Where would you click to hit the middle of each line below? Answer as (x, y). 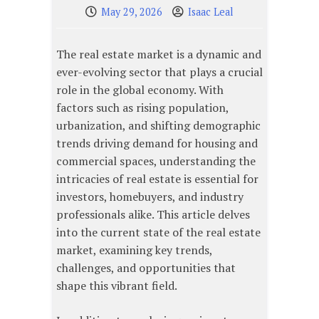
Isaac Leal (211, 12)
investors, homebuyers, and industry (150, 197)
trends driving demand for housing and (157, 143)
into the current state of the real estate (158, 232)
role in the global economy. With (140, 90)
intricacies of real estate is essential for (157, 179)
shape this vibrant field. (117, 286)
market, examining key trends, (134, 250)
